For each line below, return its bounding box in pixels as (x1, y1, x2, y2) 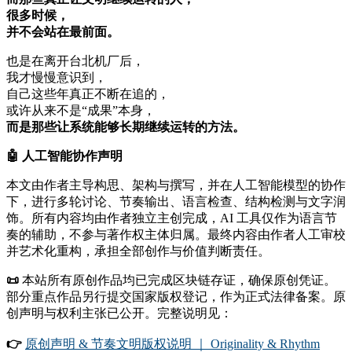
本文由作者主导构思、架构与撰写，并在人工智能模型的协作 (6, 178, 346, 192)
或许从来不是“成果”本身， (6, 104, 156, 118)
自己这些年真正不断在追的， (6, 87, 170, 101)
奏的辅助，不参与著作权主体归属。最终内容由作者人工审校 (6, 228, 346, 242)
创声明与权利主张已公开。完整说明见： (6, 306, 233, 321)
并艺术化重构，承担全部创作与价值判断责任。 (6, 244, 270, 258)
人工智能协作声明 (22, 149, 123, 163)
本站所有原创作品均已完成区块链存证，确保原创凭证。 (19, 273, 336, 288)
